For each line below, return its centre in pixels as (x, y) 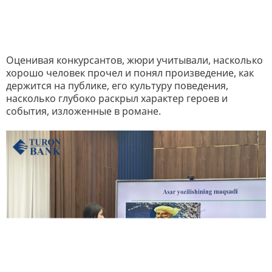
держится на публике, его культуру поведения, (117, 85)
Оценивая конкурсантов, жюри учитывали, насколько (134, 60)
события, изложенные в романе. (83, 111)
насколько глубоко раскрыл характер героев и (117, 98)
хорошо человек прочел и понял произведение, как (130, 73)
